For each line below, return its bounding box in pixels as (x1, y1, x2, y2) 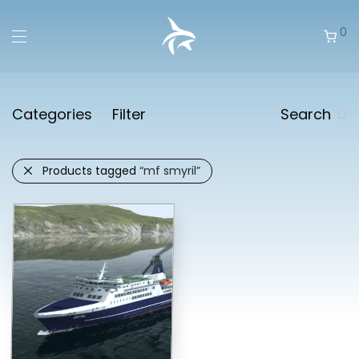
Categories (12, 104, 92, 124)
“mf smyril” (139, 163, 200, 179)
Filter (112, 104, 146, 124)
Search (280, 104, 331, 124)
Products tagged (42, 163, 139, 179)
